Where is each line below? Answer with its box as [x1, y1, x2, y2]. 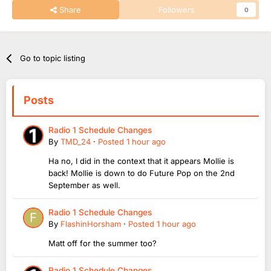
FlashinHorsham [60, 218, 121, 229]
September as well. [48, 180, 120, 190]
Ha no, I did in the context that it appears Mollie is [48, 155, 234, 166]
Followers [158, 4, 195, 15]
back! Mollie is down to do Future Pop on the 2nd [48, 168, 235, 178]
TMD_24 [60, 136, 91, 146]
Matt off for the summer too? [48, 238, 157, 248]
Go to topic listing [20, 53, 86, 63]
